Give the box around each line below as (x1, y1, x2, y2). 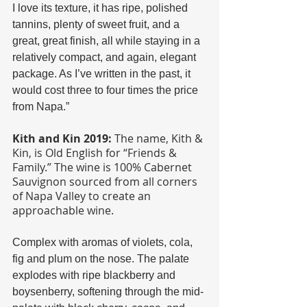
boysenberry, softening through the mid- (12, 286, 204, 298)
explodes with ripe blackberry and (12, 269, 178, 282)
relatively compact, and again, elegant (12, 51, 199, 64)
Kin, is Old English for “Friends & (12, 145, 180, 161)
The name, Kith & (112, 131, 206, 147)
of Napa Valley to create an (12, 188, 153, 204)
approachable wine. (12, 203, 114, 219)
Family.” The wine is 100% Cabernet (12, 160, 195, 175)
